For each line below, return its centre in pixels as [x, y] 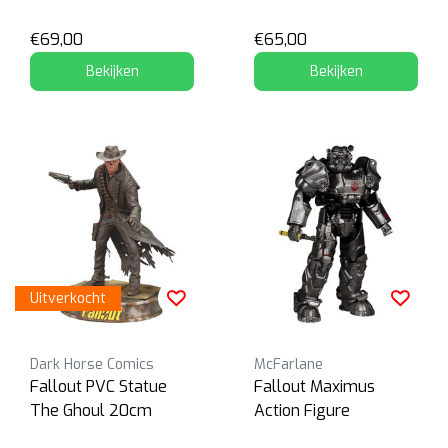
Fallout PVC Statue [98, 387]
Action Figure [302, 411]
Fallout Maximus [314, 387]
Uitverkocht [68, 299]
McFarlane [288, 365]
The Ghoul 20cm [91, 411]
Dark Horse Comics [92, 365]
